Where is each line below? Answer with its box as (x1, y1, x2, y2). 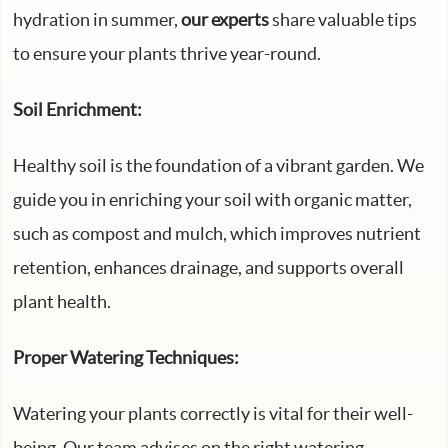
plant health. (13, 290, 111, 312)
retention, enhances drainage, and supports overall (13, 256, 404, 278)
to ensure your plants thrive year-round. (13, 42, 321, 64)
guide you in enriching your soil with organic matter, (13, 188, 412, 210)
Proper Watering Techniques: (13, 346, 239, 368)
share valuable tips (269, 8, 417, 30)
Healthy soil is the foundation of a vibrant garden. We (13, 154, 424, 176)
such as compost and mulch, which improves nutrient (13, 222, 421, 244)
